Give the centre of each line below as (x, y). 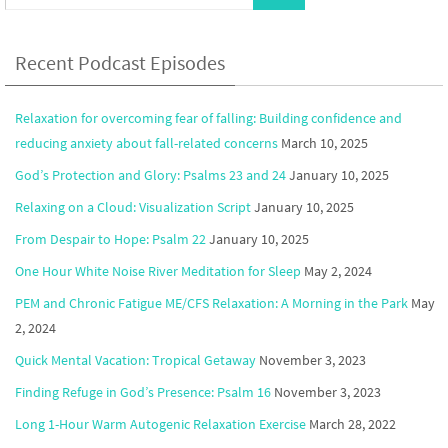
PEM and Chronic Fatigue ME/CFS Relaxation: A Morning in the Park (211, 303)
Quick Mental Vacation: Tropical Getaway (135, 360)
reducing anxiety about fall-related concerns (146, 143)
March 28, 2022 (352, 424)
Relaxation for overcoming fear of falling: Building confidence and (208, 118)
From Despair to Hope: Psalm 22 (110, 239)
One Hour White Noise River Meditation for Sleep (158, 271)
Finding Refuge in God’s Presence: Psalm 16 (143, 392)
